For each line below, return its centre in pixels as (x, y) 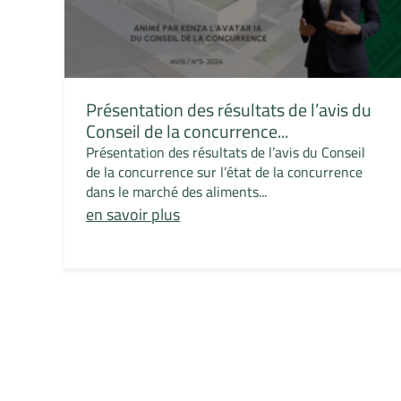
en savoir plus (133, 215)
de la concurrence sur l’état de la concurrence (225, 172)
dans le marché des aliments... (177, 192)
